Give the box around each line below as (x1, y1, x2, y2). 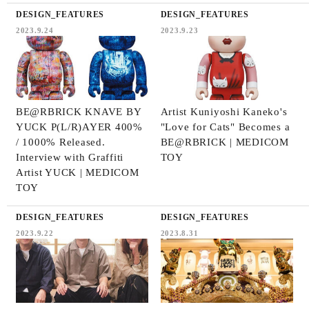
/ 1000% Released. (15, 136, 106, 148)
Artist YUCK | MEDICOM (15, 166, 139, 178)
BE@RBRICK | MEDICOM (160, 136, 289, 148)
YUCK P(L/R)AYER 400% (15, 121, 143, 132)
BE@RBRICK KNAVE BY (15, 106, 141, 117)
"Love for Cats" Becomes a (160, 121, 290, 132)
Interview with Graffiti (15, 151, 124, 163)
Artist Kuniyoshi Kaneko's (160, 106, 288, 117)
